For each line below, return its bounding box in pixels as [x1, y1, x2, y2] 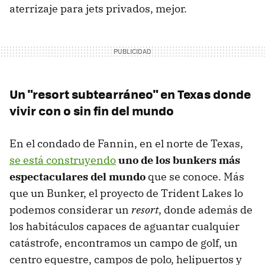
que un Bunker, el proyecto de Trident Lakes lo [9, 186, 243, 200]
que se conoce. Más [146, 169, 244, 183]
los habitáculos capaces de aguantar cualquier [9, 219, 240, 233]
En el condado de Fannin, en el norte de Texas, [9, 136, 243, 150]
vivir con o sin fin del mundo [9, 101, 174, 119]
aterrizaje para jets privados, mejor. [9, 1, 187, 15]
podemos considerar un [9, 202, 131, 216]
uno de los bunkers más [118, 153, 240, 167]
